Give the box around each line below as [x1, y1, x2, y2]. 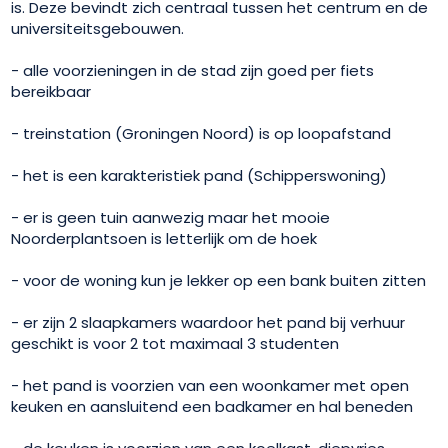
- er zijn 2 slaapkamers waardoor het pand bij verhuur [11, 311, 406, 333]
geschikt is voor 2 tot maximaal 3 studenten [11, 332, 340, 354]
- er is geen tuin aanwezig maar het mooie [11, 206, 331, 228]
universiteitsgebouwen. [11, 17, 185, 39]
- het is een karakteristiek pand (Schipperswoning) [11, 164, 388, 186]
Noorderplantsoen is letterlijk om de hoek [11, 227, 318, 249]
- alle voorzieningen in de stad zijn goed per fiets [11, 59, 375, 81]
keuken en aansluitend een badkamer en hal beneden [11, 395, 414, 417]
